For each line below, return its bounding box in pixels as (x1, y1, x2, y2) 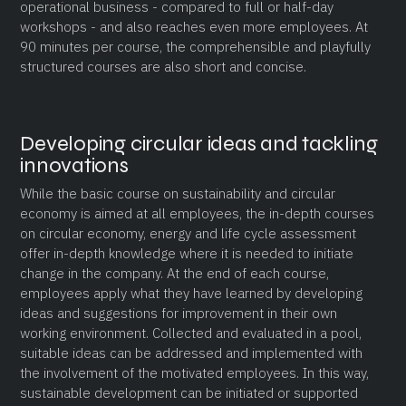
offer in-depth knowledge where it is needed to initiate (20, 244, 354, 262)
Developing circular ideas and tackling (20, 130, 378, 157)
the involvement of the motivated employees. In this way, (20, 363, 370, 382)
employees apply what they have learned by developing (20, 284, 363, 302)
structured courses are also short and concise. (20, 57, 307, 75)
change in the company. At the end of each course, (20, 264, 330, 282)
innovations (20, 151, 129, 179)
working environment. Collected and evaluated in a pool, (20, 324, 362, 342)
